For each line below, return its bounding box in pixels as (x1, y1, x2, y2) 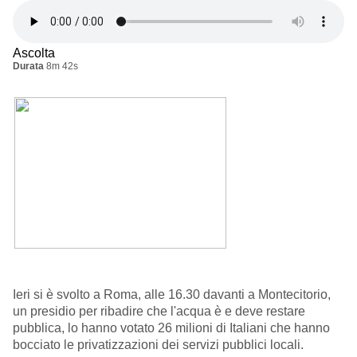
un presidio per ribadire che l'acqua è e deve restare (13, 304, 305, 319)
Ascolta (13, 46, 55, 61)
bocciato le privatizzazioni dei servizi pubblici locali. (13, 338, 304, 352)
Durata (13, 61, 44, 73)
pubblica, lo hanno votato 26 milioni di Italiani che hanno (13, 321, 330, 335)
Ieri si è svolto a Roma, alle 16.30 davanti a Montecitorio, (13, 288, 331, 302)
